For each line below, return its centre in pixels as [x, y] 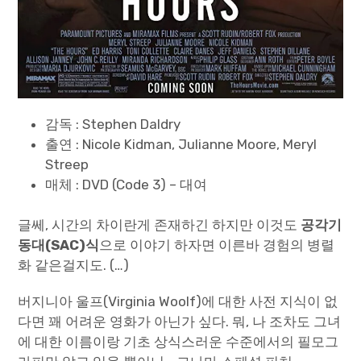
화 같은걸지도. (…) [74, 266]
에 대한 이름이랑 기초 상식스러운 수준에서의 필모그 [178, 342]
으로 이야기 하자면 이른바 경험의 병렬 [217, 245]
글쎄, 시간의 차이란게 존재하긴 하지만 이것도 [160, 225]
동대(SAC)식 [59, 245]
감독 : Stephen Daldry [113, 124]
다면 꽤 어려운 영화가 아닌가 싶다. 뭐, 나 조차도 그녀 [180, 322]
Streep [67, 164]
